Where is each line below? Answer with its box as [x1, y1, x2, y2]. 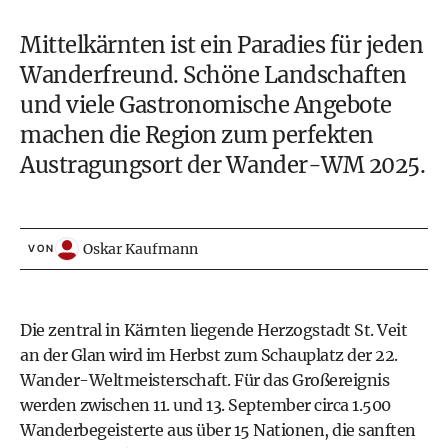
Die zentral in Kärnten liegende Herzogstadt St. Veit [20, 320, 407, 340]
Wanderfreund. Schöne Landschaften [20, 61, 407, 89]
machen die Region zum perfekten [20, 121, 374, 149]
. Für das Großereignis [227, 370, 389, 390]
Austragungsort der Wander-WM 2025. [20, 151, 425, 179]
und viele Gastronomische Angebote [20, 91, 392, 119]
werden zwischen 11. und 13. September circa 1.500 [20, 395, 391, 415]
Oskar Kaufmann [83, 240, 198, 258]
